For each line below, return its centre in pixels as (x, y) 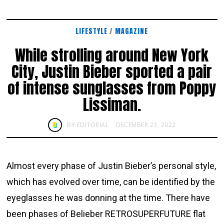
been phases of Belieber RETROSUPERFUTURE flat (106, 213)
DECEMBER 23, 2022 (146, 124)
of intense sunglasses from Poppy (112, 88)
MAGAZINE (132, 31)
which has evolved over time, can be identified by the (111, 181)
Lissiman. (112, 104)
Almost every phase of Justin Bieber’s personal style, (111, 165)
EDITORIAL (93, 124)
